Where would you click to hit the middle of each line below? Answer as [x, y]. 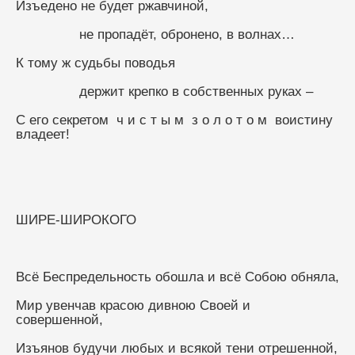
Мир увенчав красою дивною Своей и [133, 305]
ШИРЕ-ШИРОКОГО [76, 219]
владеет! [43, 134]
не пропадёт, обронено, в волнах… [187, 34]
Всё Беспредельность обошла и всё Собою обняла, [177, 277]
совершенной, [59, 319]
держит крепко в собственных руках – [196, 91]
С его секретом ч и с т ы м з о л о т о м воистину [174, 120]
